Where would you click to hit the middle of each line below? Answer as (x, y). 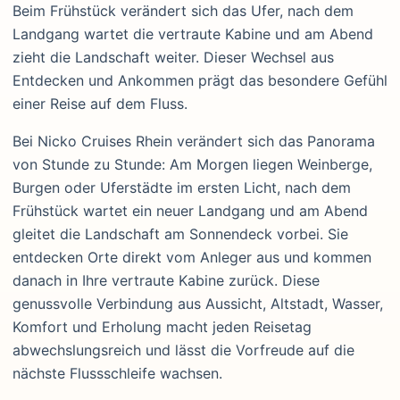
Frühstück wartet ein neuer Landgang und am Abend (190, 211)
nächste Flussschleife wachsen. (117, 374)
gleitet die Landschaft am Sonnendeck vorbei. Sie (180, 234)
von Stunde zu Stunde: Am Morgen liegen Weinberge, (192, 165)
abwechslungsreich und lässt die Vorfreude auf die (183, 350)
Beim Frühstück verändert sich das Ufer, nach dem (183, 11)
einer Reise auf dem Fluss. (100, 104)
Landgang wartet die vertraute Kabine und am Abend (193, 34)
